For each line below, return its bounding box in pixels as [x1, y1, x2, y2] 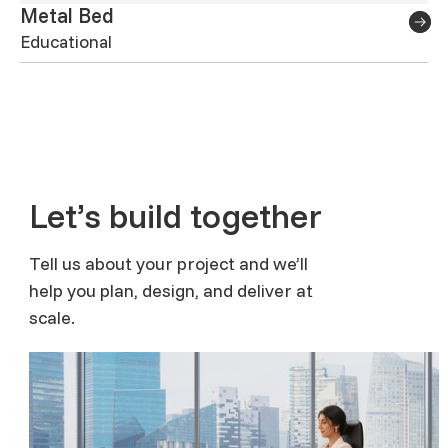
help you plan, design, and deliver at [29, 279, 313, 303]
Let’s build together [29, 194, 322, 238]
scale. [29, 306, 75, 330]
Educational [20, 30, 112, 53]
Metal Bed [20, 3, 114, 29]
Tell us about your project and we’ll [29, 252, 308, 276]
